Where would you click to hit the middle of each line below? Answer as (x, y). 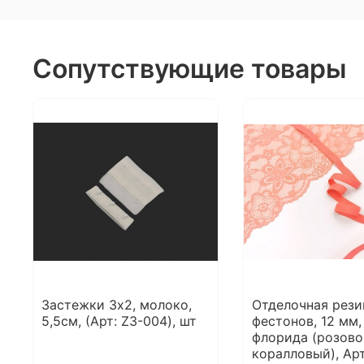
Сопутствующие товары (189, 69)
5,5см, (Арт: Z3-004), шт (119, 321)
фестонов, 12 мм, (306, 321)
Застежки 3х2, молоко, (117, 305)
